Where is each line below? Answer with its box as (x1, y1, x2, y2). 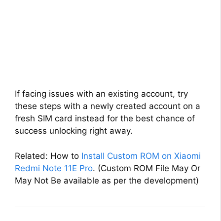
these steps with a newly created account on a (15, 101, 200, 111)
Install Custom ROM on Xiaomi (81, 150, 201, 161)
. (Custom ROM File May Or (93, 163, 200, 173)
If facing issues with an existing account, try (15, 89, 188, 99)
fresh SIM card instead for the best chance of (15, 113, 195, 124)
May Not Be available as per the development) (15, 175, 199, 185)
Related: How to (15, 150, 81, 161)
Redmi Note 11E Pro (15, 163, 93, 173)
